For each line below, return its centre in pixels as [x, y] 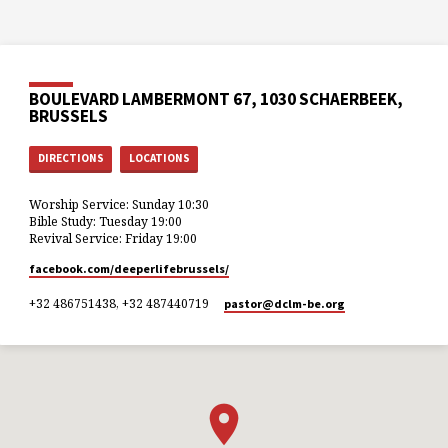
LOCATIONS [159, 158]
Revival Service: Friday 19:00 [113, 238]
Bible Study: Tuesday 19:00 [106, 221]
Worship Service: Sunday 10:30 [119, 204]
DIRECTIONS [70, 158]
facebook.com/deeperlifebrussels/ [129, 268]
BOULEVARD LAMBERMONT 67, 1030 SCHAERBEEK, [216, 99]
